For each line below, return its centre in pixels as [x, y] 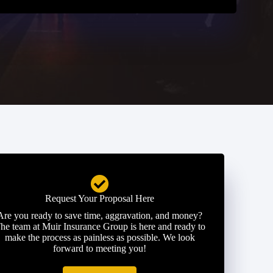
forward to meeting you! [100, 248]
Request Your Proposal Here [100, 198]
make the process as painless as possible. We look [100, 237]
